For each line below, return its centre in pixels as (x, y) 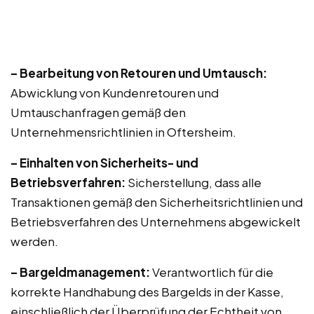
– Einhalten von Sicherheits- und (104, 163)
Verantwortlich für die (212, 272)
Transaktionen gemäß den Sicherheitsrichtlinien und (157, 202)
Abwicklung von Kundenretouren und (115, 93)
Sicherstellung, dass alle (193, 182)
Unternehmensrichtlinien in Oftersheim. (123, 132)
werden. (34, 241)
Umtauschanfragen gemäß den (98, 112)
